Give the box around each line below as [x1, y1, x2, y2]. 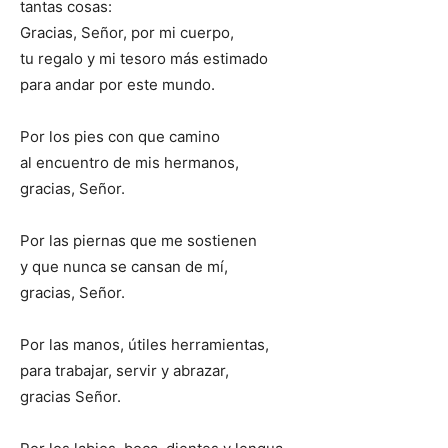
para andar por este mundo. [20, 75, 215, 95]
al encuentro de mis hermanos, [20, 153, 239, 173]
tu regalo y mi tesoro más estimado [20, 49, 268, 69]
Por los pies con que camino [20, 127, 220, 147]
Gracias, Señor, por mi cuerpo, [20, 23, 234, 43]
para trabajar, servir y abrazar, [20, 361, 229, 381]
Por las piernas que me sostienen [20, 231, 257, 251]
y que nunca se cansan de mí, [20, 257, 228, 277]
